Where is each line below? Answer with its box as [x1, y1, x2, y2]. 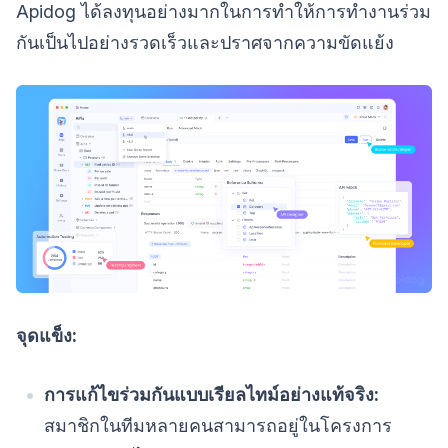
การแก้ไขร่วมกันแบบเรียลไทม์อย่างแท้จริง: [44, 383, 379, 405]
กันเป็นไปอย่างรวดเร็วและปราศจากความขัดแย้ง [16, 32, 394, 54]
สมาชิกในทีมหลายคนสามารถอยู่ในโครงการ [44, 414, 392, 436]
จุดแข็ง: [16, 324, 77, 346]
